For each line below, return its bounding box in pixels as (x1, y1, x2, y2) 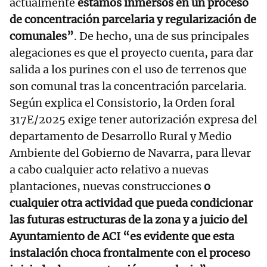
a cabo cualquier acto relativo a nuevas (10, 163, 209, 177)
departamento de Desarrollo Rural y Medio (10, 129, 232, 144)
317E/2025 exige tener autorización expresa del (10, 113, 257, 127)
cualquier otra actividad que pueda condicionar (10, 196, 253, 210)
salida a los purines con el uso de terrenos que (10, 63, 247, 77)
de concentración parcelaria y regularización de (10, 13, 256, 27)
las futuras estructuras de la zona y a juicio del (10, 213, 247, 227)
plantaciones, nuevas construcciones (10, 179, 204, 194)
